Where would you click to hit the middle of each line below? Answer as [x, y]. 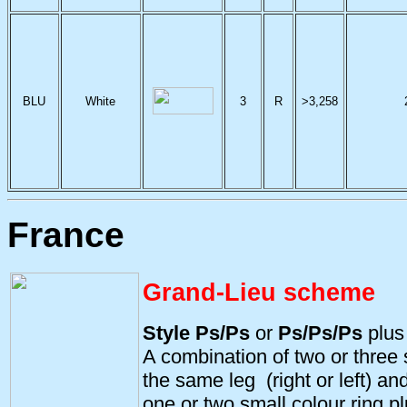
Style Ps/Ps [199, 333]
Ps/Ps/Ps [320, 333]
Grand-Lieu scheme [259, 292]
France [66, 235]
